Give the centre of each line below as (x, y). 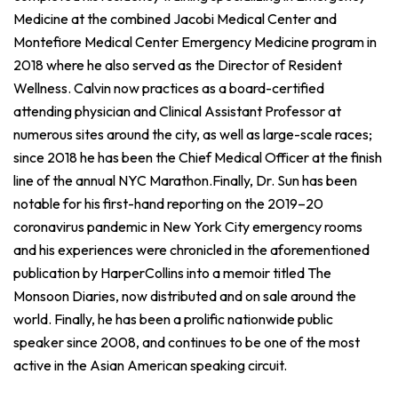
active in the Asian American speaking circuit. (150, 365)
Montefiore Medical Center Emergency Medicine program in (195, 41)
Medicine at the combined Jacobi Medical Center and (175, 18)
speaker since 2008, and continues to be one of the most (187, 342)
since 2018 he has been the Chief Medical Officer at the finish (198, 157)
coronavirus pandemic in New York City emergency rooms (188, 226)
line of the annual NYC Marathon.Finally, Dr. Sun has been (185, 180)
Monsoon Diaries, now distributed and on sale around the (185, 295)
